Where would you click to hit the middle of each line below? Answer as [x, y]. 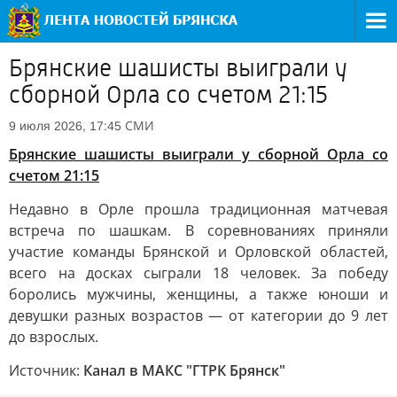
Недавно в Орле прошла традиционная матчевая [198, 209]
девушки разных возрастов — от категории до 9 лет [198, 315]
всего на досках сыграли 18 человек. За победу [198, 273]
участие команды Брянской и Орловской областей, [198, 252]
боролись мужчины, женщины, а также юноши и [198, 294]
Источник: [46, 370]
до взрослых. [54, 337]
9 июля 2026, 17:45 [65, 126]
